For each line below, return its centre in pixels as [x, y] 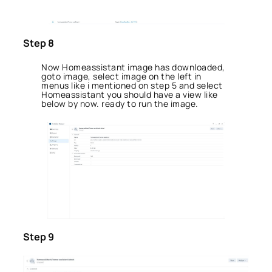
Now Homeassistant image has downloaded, [133, 67]
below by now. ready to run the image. [120, 104]
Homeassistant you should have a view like [130, 95]
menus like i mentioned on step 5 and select [132, 86]
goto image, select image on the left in [121, 76]
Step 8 [39, 43]
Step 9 [39, 237]
